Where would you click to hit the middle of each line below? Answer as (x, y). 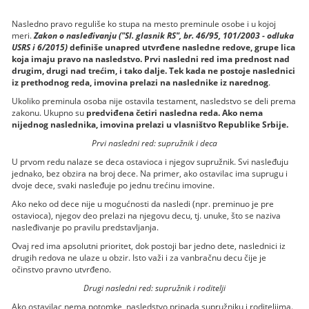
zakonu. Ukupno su (49, 112)
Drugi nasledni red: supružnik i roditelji (154, 288)
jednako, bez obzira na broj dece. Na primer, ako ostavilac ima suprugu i (150, 173)
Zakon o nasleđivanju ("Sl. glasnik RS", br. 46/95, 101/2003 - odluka (164, 35)
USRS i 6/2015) (41, 47)
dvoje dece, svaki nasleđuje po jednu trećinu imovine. (113, 185)
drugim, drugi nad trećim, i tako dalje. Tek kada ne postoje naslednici (154, 70)
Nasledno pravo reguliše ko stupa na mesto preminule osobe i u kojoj (144, 23)
